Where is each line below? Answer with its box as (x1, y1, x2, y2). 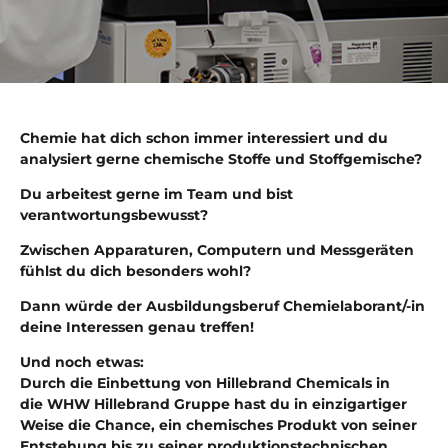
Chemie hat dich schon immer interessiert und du (20, 128, 388, 147)
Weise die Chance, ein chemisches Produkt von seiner (20, 415, 417, 434)
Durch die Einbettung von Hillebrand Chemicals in (20, 373, 390, 392)
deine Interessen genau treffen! (20, 317, 254, 336)
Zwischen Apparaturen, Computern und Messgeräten (20, 240, 414, 259)
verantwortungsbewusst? (20, 205, 208, 224)
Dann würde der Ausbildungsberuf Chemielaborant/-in (20, 296, 425, 315)
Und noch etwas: (20, 352, 144, 371)
